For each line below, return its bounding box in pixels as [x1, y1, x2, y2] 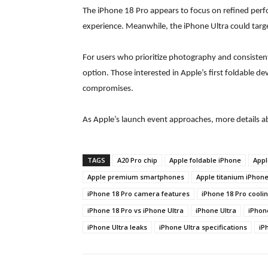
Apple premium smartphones [87, 172, 184, 182]
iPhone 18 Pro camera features [87, 189, 190, 199]
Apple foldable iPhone [169, 156, 241, 165]
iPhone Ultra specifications [159, 223, 247, 232]
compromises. [83, 84, 133, 94]
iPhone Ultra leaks [87, 223, 147, 232]
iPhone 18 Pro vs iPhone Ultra [87, 206, 184, 215]
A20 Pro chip [117, 156, 157, 165]
